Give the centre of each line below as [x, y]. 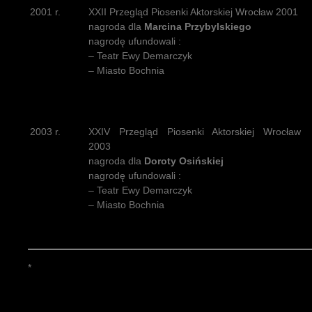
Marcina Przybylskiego [198, 26]
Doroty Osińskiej [184, 161]
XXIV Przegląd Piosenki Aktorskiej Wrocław [195, 132]
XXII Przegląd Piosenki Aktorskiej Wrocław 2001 [193, 12]
